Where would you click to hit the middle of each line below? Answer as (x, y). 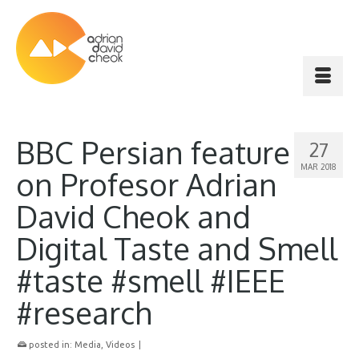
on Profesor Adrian (147, 184)
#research (84, 313)
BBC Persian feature (153, 152)
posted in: (50, 345)
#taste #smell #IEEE (151, 280)
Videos (120, 345)
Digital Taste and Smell (177, 248)
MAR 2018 (319, 167)
